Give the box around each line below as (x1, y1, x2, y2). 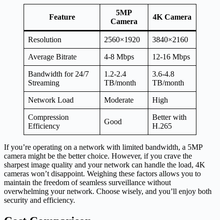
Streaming (28, 79, 59, 87)
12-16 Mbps (152, 53, 190, 61)
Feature (49, 13, 75, 22)
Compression (28, 113, 69, 122)
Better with (152, 113, 187, 122)
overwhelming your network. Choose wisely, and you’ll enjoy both (4, 187, 212, 196)
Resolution (28, 35, 61, 44)
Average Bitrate (28, 53, 77, 61)
